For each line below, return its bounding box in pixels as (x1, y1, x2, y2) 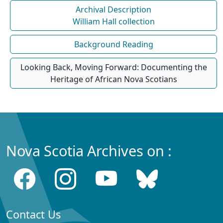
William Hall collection (72, 15, 155, 27)
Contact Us (6, 207, 61, 222)
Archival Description (76, 3, 151, 15)
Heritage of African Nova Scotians (50, 73, 177, 85)
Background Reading (74, 38, 153, 50)
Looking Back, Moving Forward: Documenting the (20, 61, 207, 73)
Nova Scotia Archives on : (6, 140, 172, 160)
